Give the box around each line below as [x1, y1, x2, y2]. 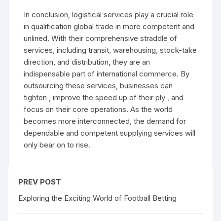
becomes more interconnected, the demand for [24, 116, 186, 126]
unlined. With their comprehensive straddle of [24, 33, 178, 43]
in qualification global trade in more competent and [24, 21, 195, 31]
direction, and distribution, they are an [24, 57, 150, 67]
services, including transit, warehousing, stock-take [24, 45, 197, 55]
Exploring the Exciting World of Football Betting [18, 193, 177, 203]
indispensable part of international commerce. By [24, 69, 190, 78]
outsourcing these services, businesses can [24, 80, 173, 90]
